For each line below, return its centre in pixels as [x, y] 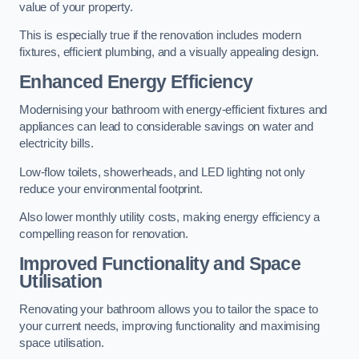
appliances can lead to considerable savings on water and [166, 127]
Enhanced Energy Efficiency [136, 81]
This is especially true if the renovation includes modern [160, 36]
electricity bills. [56, 144]
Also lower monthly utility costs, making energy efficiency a [170, 218]
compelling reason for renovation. [104, 234]
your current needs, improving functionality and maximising [169, 327]
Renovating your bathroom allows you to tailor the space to [169, 310]
